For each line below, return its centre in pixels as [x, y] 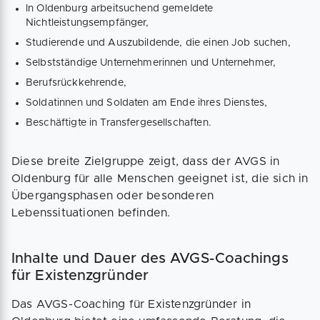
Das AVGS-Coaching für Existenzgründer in [131, 304]
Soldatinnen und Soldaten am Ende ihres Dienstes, [147, 102]
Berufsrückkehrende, [76, 82]
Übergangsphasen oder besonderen [113, 195]
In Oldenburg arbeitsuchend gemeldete [120, 8]
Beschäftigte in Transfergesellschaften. [119, 122]
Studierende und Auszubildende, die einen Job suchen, [158, 42]
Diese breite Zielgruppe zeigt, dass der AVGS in [146, 161]
